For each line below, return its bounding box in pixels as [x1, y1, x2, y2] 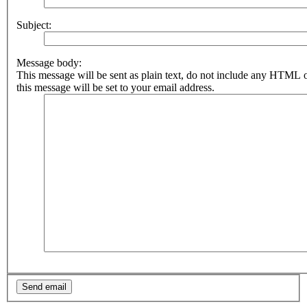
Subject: [16, 19, 51, 31]
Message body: [16, 57, 82, 69]
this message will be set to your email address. [16, 82, 214, 93]
